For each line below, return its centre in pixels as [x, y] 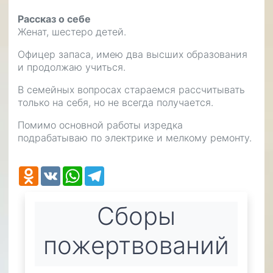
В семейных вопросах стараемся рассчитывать [131, 89]
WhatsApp [106, 176]
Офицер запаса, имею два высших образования [133, 54]
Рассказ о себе [54, 19]
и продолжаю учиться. [72, 67]
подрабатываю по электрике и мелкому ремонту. [135, 137]
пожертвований [136, 245]
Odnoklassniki [69, 176]
